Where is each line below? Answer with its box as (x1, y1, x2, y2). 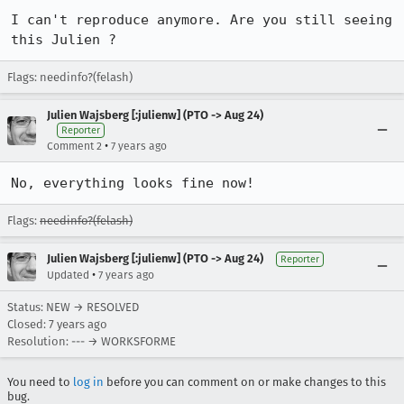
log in (73, 375, 104, 389)
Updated (47, 269, 89, 281)
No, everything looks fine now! (11, 175, 254, 191)
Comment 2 (47, 140, 102, 152)
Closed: (7, 317, 49, 331)
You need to (7, 375, 73, 389)
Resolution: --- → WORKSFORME (7, 335, 176, 348)
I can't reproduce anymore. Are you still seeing (11, 12, 392, 28)
